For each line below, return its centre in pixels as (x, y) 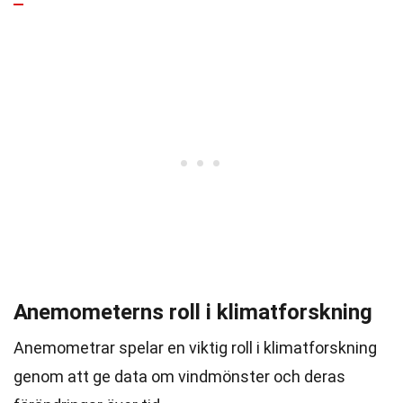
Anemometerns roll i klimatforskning (193, 312)
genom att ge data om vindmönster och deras (179, 376)
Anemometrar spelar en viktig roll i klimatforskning (195, 348)
